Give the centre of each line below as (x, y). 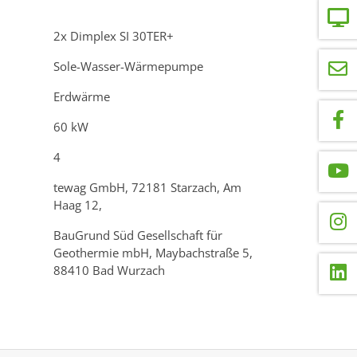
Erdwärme (82, 96)
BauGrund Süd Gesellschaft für (138, 235)
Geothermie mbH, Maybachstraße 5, (153, 252)
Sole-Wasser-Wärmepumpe (128, 66)
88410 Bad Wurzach (109, 270)
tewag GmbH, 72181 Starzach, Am (147, 187)
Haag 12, (78, 204)
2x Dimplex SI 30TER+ (114, 35)
